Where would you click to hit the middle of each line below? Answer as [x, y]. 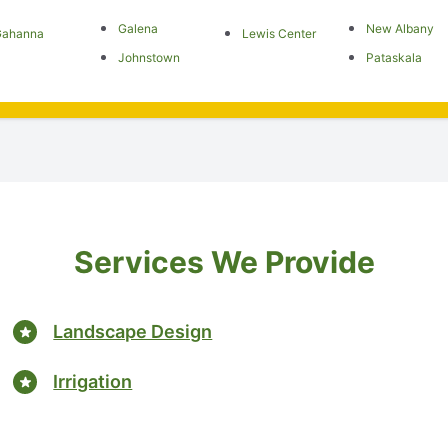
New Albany [400, 28]
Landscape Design [133, 331]
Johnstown [148, 57]
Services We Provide [224, 262]
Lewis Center [278, 33]
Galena [137, 28]
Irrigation [93, 381]
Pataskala [394, 57]
